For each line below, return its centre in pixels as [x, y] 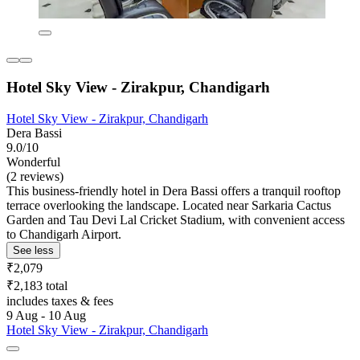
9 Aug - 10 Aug [46, 315]
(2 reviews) [35, 176]
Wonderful [33, 162]
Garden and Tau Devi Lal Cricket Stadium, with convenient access [176, 219]
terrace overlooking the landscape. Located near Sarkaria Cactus [169, 205]
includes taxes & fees [60, 301]
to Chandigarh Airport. [64, 234]
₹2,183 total [37, 285]
